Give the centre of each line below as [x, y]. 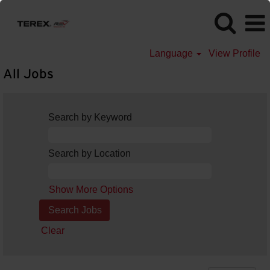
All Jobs [28, 74]
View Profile [234, 53]
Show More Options [91, 190]
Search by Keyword [90, 117]
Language [172, 53]
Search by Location [89, 153]
